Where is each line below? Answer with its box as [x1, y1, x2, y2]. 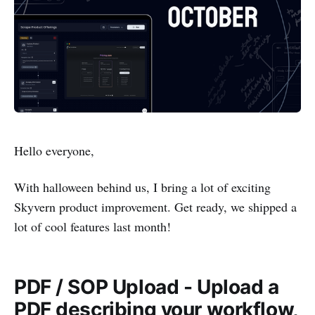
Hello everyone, [14, 141, 94, 159]
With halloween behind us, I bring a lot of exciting [14, 178, 271, 195]
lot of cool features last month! [14, 217, 171, 235]
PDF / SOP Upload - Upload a [14, 274, 279, 299]
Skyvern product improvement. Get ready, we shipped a [14, 198, 297, 215]
